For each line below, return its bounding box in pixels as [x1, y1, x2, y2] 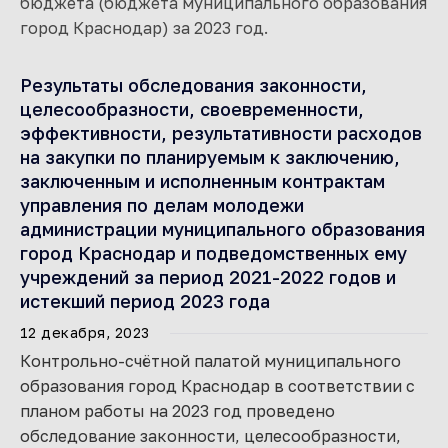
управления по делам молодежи [20, 194, 304, 216]
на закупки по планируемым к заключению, [20, 146, 400, 168]
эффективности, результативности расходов [20, 122, 422, 144]
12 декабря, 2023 [20, 324, 150, 341]
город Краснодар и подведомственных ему [20, 242, 407, 264]
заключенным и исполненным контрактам [20, 170, 385, 192]
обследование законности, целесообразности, [20, 426, 401, 446]
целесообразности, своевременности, [20, 98, 364, 120]
